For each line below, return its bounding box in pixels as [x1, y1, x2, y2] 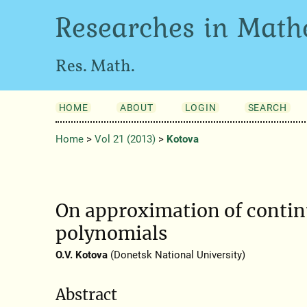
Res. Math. [55, 56, 135, 79]
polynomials [55, 221, 167, 245]
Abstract [55, 284, 117, 304]
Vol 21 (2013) [94, 133, 156, 146]
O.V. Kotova [55, 249, 108, 262]
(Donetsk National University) [107, 249, 245, 262]
